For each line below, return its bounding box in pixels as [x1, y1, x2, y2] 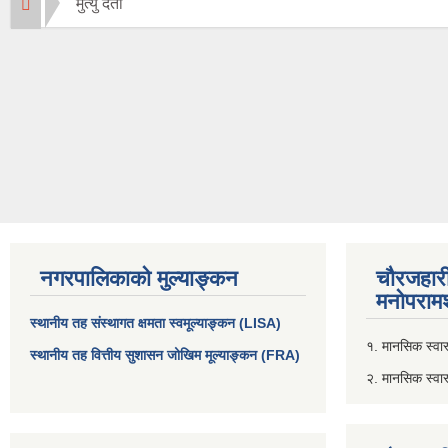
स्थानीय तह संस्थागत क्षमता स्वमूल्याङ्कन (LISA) [30, 315, 281, 332]
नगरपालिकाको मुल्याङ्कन [40, 266, 238, 292]
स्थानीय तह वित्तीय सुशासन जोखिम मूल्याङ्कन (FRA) [30, 347, 300, 364]
